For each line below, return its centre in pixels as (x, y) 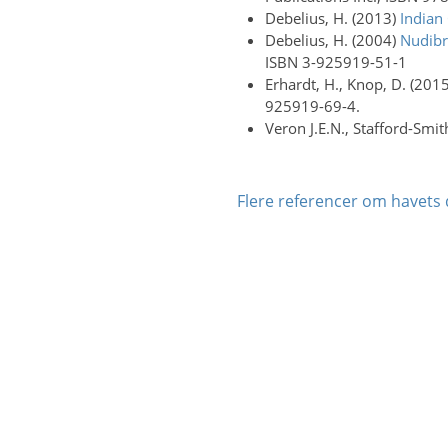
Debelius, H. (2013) (332, 18)
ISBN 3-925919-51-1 (335, 62)
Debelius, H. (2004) (332, 40)
